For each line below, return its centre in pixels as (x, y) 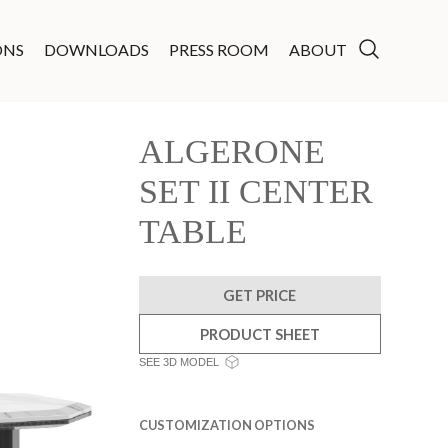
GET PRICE (260, 295)
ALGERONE (231, 151)
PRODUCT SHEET (259, 334)
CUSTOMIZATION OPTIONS (226, 425)
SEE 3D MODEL (178, 362)
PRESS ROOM (218, 49)
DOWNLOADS (96, 49)
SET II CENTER (255, 191)
